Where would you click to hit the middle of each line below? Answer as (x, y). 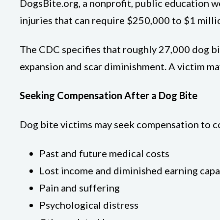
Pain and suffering (80, 188)
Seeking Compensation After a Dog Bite (109, 95)
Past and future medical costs (104, 153)
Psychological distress (89, 205)
